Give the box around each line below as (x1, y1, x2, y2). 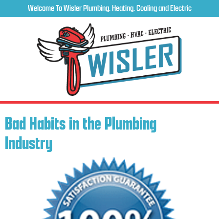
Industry (5, 130, 52, 155)
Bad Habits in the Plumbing (5, 110, 156, 136)
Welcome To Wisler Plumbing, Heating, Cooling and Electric (27, 2, 192, 13)
